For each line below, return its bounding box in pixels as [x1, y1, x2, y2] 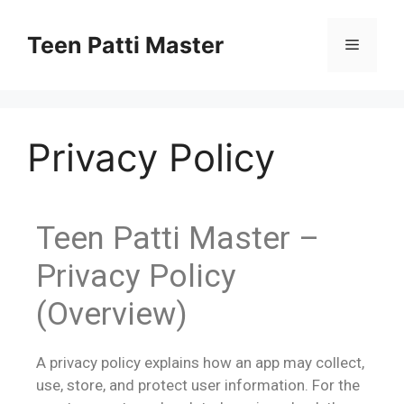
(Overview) [36, 296, 188, 333]
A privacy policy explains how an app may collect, [36, 353, 364, 372]
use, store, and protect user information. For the [36, 376, 360, 394]
